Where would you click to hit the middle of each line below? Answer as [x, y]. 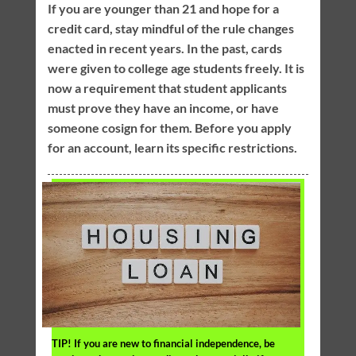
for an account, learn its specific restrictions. [172, 148]
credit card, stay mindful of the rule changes [170, 29]
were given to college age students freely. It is [176, 68]
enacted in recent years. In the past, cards [164, 48]
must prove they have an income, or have [163, 108]
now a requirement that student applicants [167, 88]
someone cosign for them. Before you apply [169, 128]
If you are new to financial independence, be [173, 343]
